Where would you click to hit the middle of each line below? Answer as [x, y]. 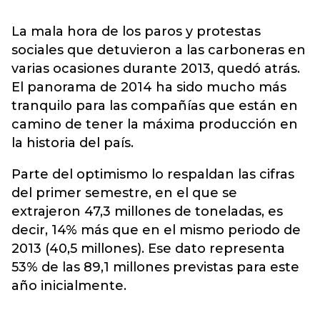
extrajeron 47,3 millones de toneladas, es [147, 211]
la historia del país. [72, 143]
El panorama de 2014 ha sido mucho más [149, 87]
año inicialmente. [69, 286]
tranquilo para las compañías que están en [155, 106]
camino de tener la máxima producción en [155, 124]
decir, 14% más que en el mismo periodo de [156, 230]
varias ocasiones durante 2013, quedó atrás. [156, 69]
